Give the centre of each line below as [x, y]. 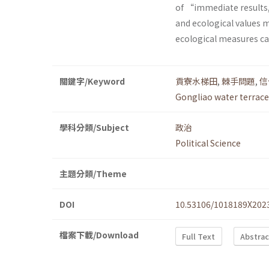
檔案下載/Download [99, 235]
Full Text [199, 236]
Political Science [208, 143]
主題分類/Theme [93, 174]
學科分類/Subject [94, 128]
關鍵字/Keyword [92, 81]
